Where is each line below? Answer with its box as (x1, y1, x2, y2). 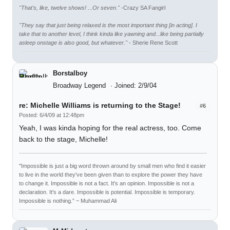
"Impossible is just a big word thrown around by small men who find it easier (19, 162, 206, 169)
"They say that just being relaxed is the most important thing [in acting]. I (19, 22, 197, 28)
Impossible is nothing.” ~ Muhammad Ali (19, 197, 117, 204)
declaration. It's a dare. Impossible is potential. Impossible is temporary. (19, 188, 195, 195)
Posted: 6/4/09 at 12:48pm (19, 111, 84, 118)
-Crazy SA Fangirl (120, 4, 165, 11)
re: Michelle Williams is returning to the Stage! (19, 101, 181, 109)
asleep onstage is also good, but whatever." (19, 39, 127, 46)
